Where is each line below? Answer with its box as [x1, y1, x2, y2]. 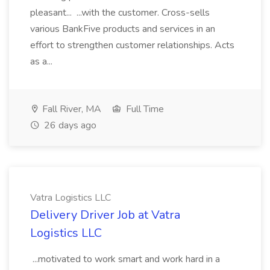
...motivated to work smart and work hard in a [30, 253, 220, 266]
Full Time [124, 102, 164, 116]
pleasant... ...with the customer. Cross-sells [30, 6, 210, 19]
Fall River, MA [40, 102, 101, 116]
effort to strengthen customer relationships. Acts [30, 39, 234, 52]
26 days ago [42, 119, 96, 132]
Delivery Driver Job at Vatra [30, 207, 180, 223]
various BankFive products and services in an [30, 22, 215, 36]
